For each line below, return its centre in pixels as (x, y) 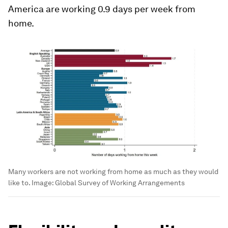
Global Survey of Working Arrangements (120, 183)
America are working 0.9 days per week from (102, 9)
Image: (43, 183)
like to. (20, 183)
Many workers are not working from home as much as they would (113, 172)
